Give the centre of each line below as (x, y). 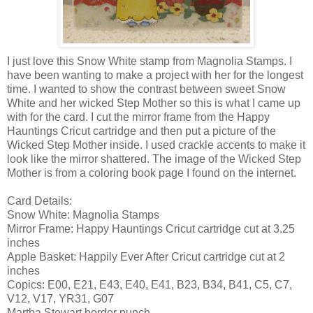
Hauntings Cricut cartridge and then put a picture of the (141, 131)
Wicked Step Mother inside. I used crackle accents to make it (156, 145)
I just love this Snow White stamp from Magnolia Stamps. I (150, 61)
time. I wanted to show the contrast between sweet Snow (146, 89)
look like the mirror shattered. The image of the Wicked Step (154, 159)
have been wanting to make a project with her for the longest (155, 75)
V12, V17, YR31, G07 (60, 299)
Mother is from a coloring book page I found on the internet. (152, 173)
